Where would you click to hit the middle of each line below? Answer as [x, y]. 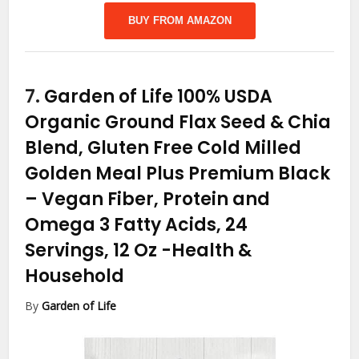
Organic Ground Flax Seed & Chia [178, 122]
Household [75, 276]
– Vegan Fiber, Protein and [148, 199]
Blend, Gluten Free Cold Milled [163, 147]
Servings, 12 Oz [93, 250]
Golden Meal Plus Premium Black [178, 173]
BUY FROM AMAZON [179, 20]
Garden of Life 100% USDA [159, 96]
